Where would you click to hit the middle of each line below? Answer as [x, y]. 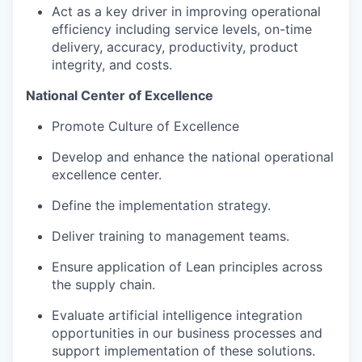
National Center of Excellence [120, 95]
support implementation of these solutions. [183, 350]
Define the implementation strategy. [161, 205]
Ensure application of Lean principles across [187, 266]
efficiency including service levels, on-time [182, 29]
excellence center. [107, 174]
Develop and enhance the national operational [193, 156]
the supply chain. [103, 284]
